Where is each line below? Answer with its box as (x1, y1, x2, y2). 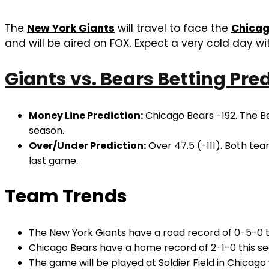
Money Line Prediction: (29, 108, 143, 122)
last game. (29, 153, 78, 168)
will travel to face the (115, 20, 231, 35)
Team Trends (5, 183, 127, 209)
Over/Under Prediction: (29, 138, 146, 153)
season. (29, 123, 64, 138)
